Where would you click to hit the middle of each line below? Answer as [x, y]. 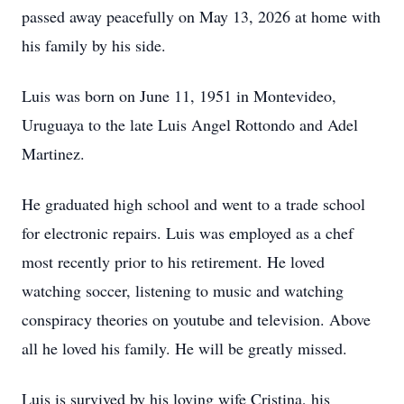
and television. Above [298, 319]
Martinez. [53, 153]
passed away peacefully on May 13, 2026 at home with [201, 16]
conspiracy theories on [97, 319]
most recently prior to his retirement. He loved [173, 262]
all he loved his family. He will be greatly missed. [184, 348]
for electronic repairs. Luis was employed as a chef [188, 233]
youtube [199, 319]
